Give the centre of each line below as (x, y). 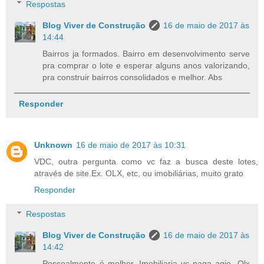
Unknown (53, 145)
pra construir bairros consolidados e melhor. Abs (133, 77)
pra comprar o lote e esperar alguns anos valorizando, (146, 65)
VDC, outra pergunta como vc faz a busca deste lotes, (146, 161)
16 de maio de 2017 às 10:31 (131, 145)
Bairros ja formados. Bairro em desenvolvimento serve (146, 53)
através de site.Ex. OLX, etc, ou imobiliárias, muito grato (139, 173)
